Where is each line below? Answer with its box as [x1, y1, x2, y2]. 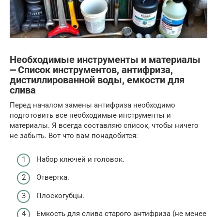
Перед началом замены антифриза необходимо [10, 101, 175, 110]
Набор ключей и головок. [36, 155, 124, 164]
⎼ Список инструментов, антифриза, [10, 64, 173, 76]
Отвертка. [36, 173, 69, 182]
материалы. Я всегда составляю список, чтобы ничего [10, 121, 199, 130]
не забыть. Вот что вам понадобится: [10, 131, 138, 140]
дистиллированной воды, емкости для [10, 75, 185, 86]
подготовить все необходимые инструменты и [10, 111, 171, 120]
